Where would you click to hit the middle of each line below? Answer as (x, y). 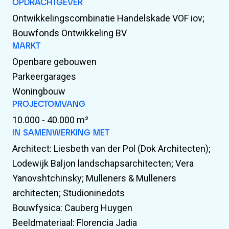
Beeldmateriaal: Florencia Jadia (75, 223)
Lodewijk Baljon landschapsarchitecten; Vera (103, 163)
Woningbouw (39, 91)
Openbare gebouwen (54, 62)
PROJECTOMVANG (49, 104)
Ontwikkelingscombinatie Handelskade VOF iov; (108, 18)
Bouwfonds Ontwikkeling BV (70, 33)
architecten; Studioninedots (68, 193)
